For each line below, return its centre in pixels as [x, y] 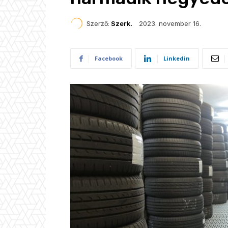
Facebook [109, 59]
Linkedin [177, 59]
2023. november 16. [170, 24]
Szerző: [98, 23]
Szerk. [122, 23]
